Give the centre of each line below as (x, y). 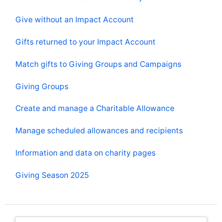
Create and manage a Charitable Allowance (95, 109)
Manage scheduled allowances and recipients (99, 131)
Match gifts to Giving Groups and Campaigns (98, 64)
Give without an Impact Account (75, 20)
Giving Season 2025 (52, 175)
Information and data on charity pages (85, 153)
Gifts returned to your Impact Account (85, 42)
